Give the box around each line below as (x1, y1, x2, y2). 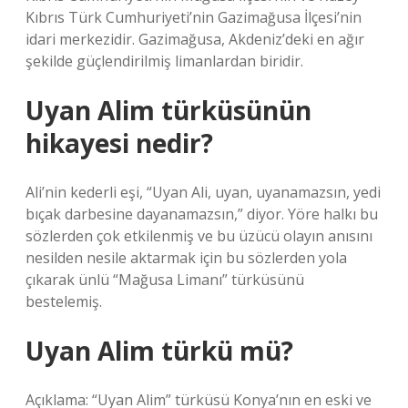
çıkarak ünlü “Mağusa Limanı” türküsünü (25, 270, 304, 290)
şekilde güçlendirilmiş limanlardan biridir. (25, 51, 303, 71)
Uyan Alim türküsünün (25, 93, 311, 127)
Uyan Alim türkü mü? (25, 333, 293, 368)
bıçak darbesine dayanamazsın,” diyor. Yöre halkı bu (25, 204, 378, 224)
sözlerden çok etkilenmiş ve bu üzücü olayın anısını (25, 226, 372, 246)
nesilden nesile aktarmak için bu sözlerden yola (25, 248, 347, 268)
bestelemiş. (25, 291, 102, 311)
